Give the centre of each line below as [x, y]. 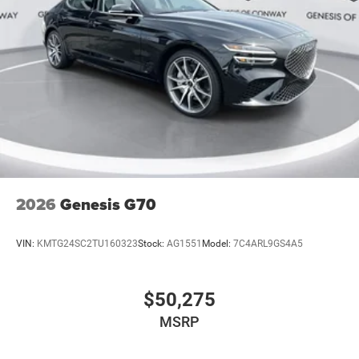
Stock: [152, 244]
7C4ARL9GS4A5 [268, 244]
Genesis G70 [108, 205]
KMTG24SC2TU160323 [87, 244]
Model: [218, 244]
